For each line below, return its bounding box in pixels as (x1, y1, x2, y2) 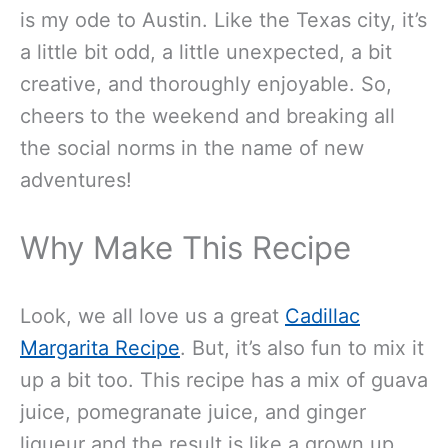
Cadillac (285, 303, 360, 328)
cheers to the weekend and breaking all (20, 104, 395, 129)
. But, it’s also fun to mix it (180, 335, 424, 360)
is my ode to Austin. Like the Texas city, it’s (20, 8, 427, 33)
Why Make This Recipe (20, 229, 351, 268)
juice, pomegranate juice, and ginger (20, 399, 366, 424)
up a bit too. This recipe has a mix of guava (20, 367, 428, 392)
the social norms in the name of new (20, 136, 364, 161)
